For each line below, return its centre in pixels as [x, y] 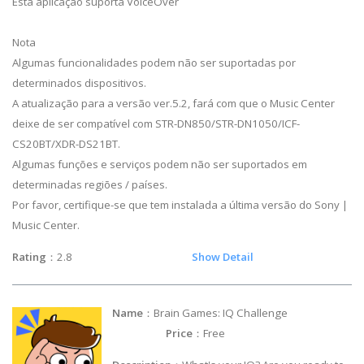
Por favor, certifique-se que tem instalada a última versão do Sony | [180, 204]
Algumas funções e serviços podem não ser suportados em [160, 164]
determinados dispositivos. [79, 82]
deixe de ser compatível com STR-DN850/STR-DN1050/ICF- [156, 123]
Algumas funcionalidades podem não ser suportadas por [154, 62]
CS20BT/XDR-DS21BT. [66, 143]
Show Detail [223, 256]
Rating [29, 256]
